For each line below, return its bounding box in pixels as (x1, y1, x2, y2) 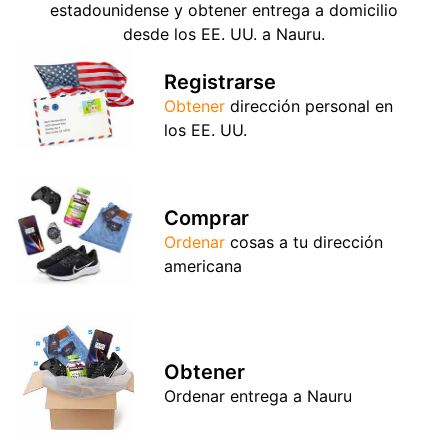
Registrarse (164, 70, 277, 95)
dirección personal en (225, 96, 394, 117)
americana (164, 255, 243, 276)
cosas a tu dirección (225, 231, 384, 252)
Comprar (164, 205, 250, 230)
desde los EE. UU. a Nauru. (123, 24, 325, 45)
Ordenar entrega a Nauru (164, 385, 353, 406)
